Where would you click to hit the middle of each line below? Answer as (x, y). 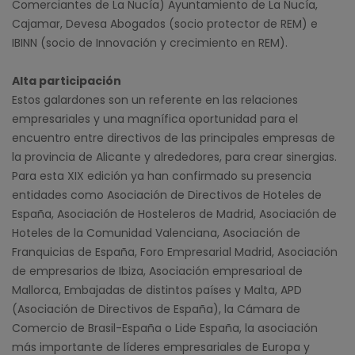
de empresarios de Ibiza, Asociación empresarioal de (157, 271)
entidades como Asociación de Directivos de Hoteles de (167, 195)
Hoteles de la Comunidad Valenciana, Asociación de (156, 233)
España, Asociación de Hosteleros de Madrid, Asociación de (174, 214)
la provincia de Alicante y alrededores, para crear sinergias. (174, 157)
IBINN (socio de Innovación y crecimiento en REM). (150, 42)
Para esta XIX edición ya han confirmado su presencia (162, 176)
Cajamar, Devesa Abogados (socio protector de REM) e (165, 23)
